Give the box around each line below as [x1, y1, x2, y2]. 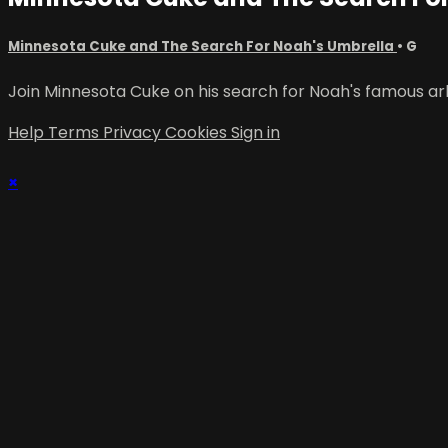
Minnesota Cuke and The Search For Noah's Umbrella [8, 36, 397, 56]
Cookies [165, 120, 231, 144]
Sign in [231, 120, 280, 144]
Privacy [103, 120, 165, 144]
